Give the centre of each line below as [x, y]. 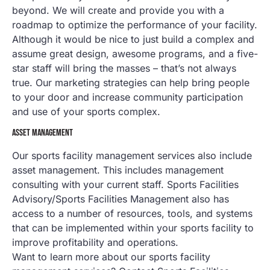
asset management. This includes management [118, 170]
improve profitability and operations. [95, 243]
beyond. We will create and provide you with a [118, 11]
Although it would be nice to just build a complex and [133, 39]
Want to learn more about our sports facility [111, 257]
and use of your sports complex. [86, 112]
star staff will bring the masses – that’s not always [124, 68]
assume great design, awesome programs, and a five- [135, 54]
